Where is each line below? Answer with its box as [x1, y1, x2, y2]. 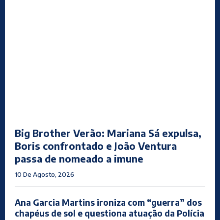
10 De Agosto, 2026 [15, 170, 74, 179]
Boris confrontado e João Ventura [15, 139, 177, 152]
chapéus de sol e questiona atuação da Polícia [15, 208, 204, 219]
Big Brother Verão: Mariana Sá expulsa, [15, 127, 201, 139]
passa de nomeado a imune [15, 152, 143, 165]
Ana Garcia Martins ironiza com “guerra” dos [15, 197, 202, 208]
